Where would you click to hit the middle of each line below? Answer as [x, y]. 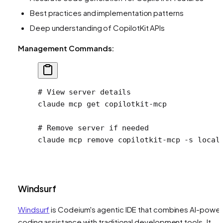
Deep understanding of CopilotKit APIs [98, 27]
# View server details [85, 92]
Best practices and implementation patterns [107, 12]
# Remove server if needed [93, 128]
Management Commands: [66, 48]
